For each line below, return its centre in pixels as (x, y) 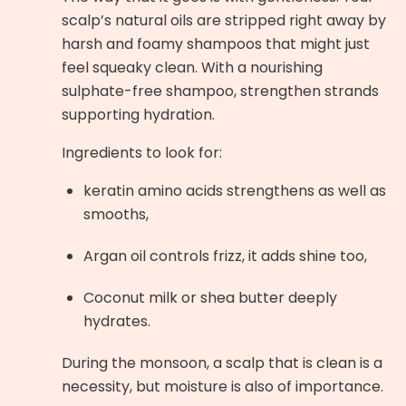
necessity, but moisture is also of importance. (222, 387)
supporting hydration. (138, 115)
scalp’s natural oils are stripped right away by (224, 21)
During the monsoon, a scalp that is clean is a (222, 363)
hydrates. (117, 322)
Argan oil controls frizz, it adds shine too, (225, 256)
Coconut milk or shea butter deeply (210, 298)
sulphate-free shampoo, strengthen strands (220, 92)
